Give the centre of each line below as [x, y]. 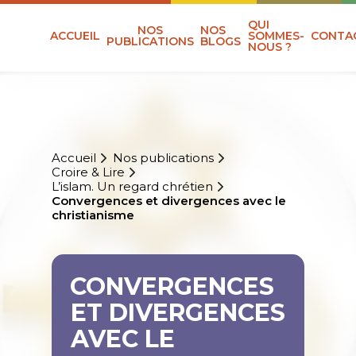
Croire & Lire [88, 172]
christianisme [93, 215]
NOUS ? [269, 47]
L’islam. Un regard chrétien [132, 187]
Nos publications [163, 158]
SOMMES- [276, 36]
